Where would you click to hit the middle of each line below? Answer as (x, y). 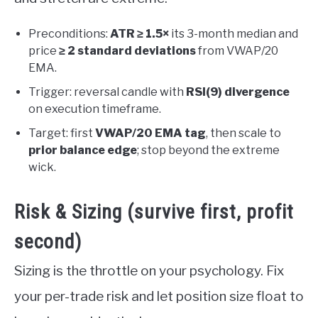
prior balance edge (83, 150)
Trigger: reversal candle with (107, 92)
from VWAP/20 (237, 51)
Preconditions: (69, 34)
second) (48, 242)
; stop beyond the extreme (208, 150)
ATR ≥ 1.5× (139, 34)
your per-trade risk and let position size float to (159, 297)
